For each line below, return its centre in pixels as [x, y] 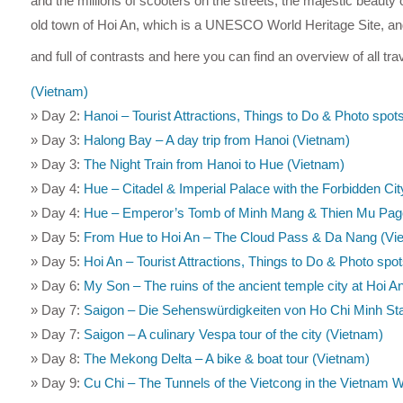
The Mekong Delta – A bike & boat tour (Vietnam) [226, 358]
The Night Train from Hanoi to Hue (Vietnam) [214, 164]
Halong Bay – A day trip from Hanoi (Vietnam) [216, 139]
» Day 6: [57, 285]
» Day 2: [57, 115]
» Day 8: [57, 358]
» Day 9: [57, 382]
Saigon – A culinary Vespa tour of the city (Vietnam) [233, 334]
